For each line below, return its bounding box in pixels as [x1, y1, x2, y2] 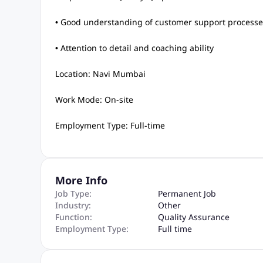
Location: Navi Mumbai [55, 68, 146, 79]
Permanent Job [157, 188, 216, 199]
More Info [55, 173, 107, 187]
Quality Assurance [157, 211, 230, 222]
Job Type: [55, 188, 92, 199]
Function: [55, 211, 92, 222]
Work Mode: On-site [55, 94, 133, 105]
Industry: [55, 200, 91, 211]
